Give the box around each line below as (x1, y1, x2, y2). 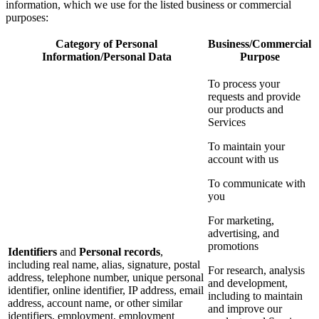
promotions (208, 240, 258, 253)
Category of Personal (56, 38, 157, 51)
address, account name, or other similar (8, 297, 182, 310)
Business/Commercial (208, 38, 311, 51)
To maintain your (208, 140, 285, 153)
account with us (208, 153, 278, 166)
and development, (208, 277, 288, 290)
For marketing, (208, 214, 274, 227)
